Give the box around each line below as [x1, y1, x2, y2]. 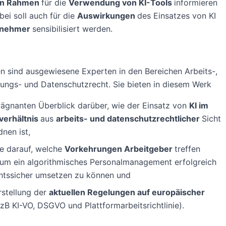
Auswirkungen [77, 11, 137, 21]
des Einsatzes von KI [137, 11, 216, 21]
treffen [174, 144, 200, 154]
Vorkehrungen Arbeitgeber [64, 144, 175, 154]
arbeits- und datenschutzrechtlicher [55, 114, 202, 124]
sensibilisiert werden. [32, 24, 112, 34]
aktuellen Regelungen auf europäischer [48, 187, 205, 197]
